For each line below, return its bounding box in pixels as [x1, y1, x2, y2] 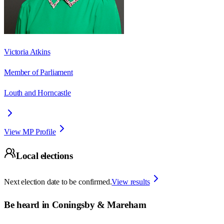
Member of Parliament [4, 67, 73, 76]
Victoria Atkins [4, 47, 50, 56]
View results [111, 177, 150, 186]
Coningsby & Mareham [51, 199, 146, 210]
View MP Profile [4, 127, 56, 136]
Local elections [16, 150, 73, 161]
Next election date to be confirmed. [4, 177, 112, 186]
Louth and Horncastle [4, 88, 71, 97]
